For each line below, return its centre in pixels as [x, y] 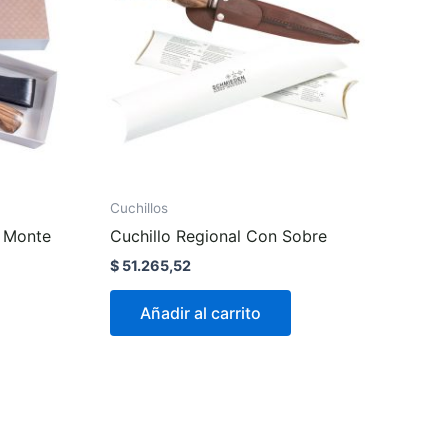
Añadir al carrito [201, 312]
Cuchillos [139, 207]
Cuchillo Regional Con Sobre [219, 235]
